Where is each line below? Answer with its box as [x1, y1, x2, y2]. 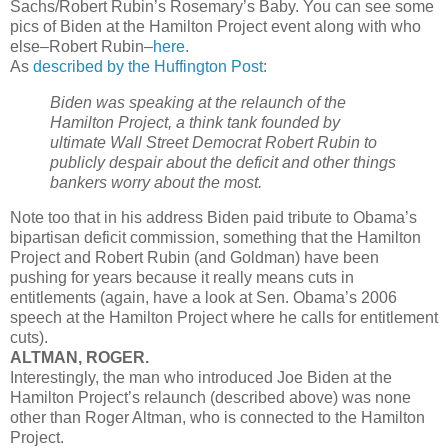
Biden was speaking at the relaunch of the [50, 93, 346, 111]
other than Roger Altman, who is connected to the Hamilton [10, 409, 425, 427]
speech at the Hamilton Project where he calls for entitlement [10, 309, 438, 327]
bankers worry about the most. [50, 173, 262, 191]
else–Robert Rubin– [10, 37, 153, 55]
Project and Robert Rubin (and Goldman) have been [10, 249, 379, 267]
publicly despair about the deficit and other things [50, 153, 396, 171]
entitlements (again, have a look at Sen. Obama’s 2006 [10, 289, 397, 307]
